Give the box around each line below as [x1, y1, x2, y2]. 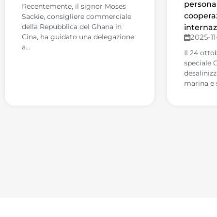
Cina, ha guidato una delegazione [22, 32, 134, 42]
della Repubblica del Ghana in [22, 22, 122, 31]
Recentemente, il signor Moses [22, 2, 126, 11]
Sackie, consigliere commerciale [22, 12, 131, 21]
